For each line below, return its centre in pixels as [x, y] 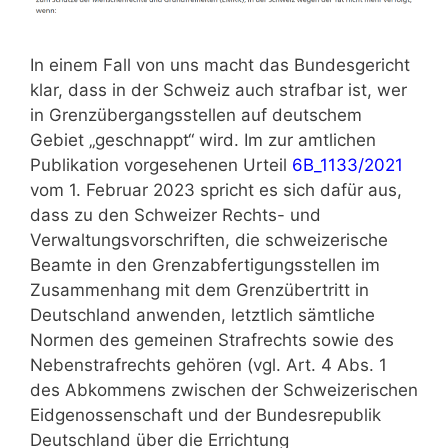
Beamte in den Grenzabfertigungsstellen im [205, 265]
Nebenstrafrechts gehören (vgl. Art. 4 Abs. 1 [208, 365]
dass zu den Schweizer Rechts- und [175, 215]
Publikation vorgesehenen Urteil [161, 165]
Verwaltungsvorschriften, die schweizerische [209, 240]
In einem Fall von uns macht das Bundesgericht [220, 65]
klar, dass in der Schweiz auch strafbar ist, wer [218, 90]
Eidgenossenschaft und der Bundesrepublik [205, 415]
